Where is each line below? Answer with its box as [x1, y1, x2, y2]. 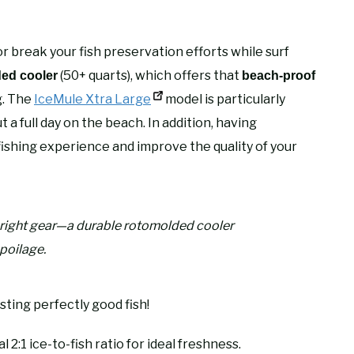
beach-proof [242, 68, 315, 82]
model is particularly [163, 91, 285, 107]
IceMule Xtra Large [34, 91, 151, 107]
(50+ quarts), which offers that [58, 67, 242, 83]
